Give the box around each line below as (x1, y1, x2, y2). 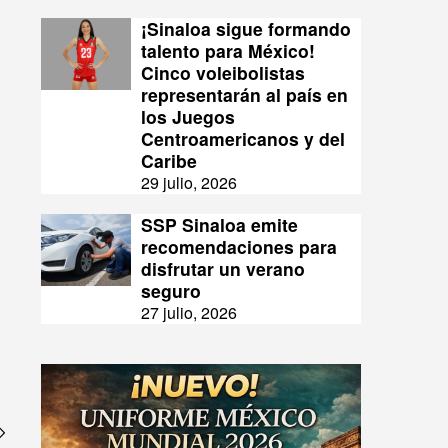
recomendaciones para (141, 234, 337, 260)
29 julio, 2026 (141, 171, 237, 195)
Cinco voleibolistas (141, 60, 305, 86)
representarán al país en (141, 82, 348, 108)
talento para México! (141, 38, 315, 64)
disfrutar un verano (141, 256, 305, 282)
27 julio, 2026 (141, 301, 237, 325)
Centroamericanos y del (141, 126, 345, 152)
